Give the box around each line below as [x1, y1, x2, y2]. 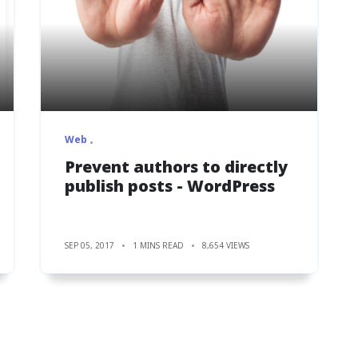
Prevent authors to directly [65, 155, 288, 177]
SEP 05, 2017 [65, 239, 114, 251]
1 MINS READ [133, 239, 184, 251]
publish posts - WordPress [65, 174, 275, 197]
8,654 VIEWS [202, 239, 249, 251]
